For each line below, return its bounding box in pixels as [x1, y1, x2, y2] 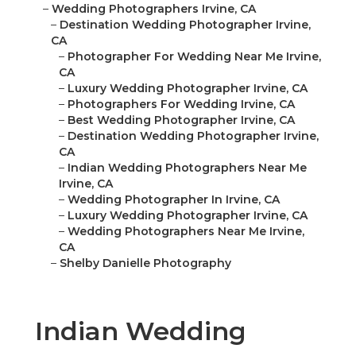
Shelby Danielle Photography [60, 256, 231, 271]
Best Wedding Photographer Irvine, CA [68, 113, 295, 128]
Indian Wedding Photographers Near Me [68, 161, 307, 176]
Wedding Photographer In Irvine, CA [68, 192, 280, 207]
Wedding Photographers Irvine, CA [52, 2, 256, 17]
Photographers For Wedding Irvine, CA [68, 97, 295, 112]
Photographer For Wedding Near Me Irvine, [68, 49, 321, 64]
